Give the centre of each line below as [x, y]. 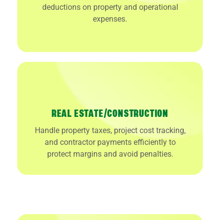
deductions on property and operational [110, 7]
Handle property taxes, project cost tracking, [110, 130]
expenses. [110, 19]
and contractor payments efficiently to [110, 142]
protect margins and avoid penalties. [110, 154]
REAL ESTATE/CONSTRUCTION [110, 114]
